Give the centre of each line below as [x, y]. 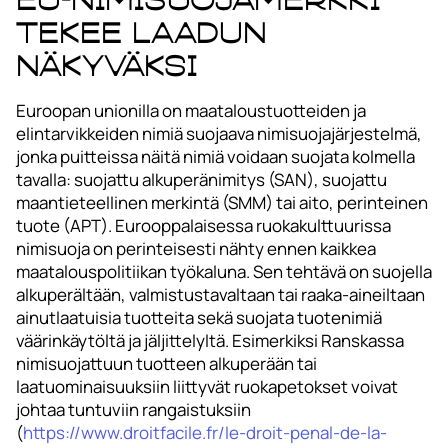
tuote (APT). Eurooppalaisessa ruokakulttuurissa [203, 225]
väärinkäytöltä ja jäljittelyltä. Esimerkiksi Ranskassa [210, 340]
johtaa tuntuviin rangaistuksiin [133, 409]
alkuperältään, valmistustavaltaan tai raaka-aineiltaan [220, 294]
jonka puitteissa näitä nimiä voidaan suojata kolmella [215, 156]
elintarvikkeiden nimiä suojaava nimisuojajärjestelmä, [219, 133]
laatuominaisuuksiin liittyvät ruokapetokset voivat [207, 386]
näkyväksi [106, 65]
